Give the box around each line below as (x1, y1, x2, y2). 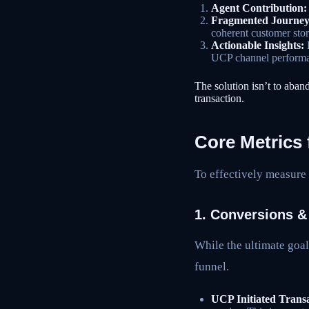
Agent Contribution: (211, 2, 307, 14)
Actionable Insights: (211, 39, 304, 52)
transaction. (195, 92, 244, 104)
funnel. (195, 260, 229, 274)
